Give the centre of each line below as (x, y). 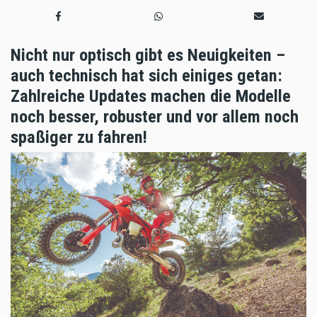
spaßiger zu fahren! (81, 137)
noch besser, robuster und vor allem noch (155, 117)
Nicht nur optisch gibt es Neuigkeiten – (148, 55)
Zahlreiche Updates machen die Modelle (151, 96)
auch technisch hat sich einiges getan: (146, 76)
